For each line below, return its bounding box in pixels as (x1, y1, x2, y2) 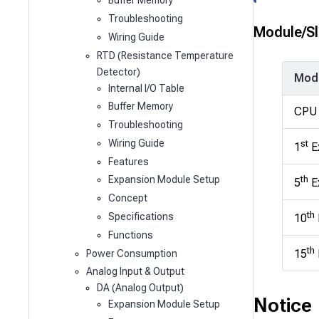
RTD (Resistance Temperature (97, 49, 234, 61)
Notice (253, 293, 312, 317)
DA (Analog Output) (97, 282, 184, 294)
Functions (108, 229, 153, 241)
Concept (108, 192, 147, 204)
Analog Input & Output (85, 266, 184, 278)
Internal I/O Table (108, 82, 184, 94)
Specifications (108, 211, 174, 223)
